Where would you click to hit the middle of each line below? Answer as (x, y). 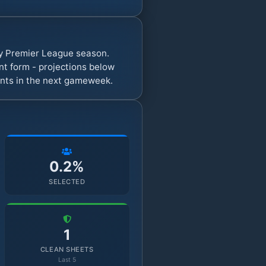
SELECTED (67, 181)
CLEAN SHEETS (67, 250)
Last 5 (67, 260)
